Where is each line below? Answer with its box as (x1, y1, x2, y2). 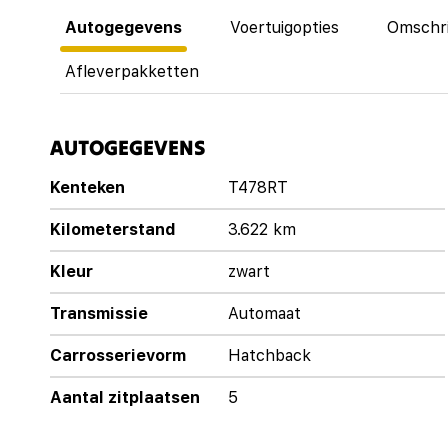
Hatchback (227, 345, 311, 365)
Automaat (227, 303, 301, 323)
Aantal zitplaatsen (50, 387, 200, 407)
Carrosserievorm (50, 345, 186, 365)
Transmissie (50, 303, 148, 323)
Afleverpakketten (65, 61, 199, 81)
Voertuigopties (229, 17, 339, 37)
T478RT (227, 177, 288, 197)
